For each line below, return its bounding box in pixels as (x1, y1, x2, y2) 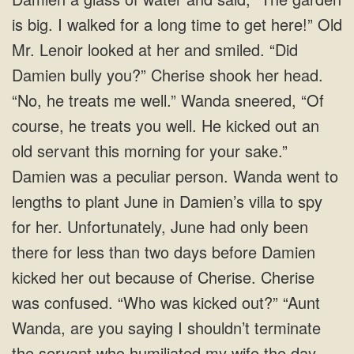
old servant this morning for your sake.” (12, 139, 288, 162)
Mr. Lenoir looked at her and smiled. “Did (12, 38, 298, 61)
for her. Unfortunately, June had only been (12, 215, 308, 238)
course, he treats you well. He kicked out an (12, 114, 319, 137)
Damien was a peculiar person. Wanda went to (12, 164, 338, 187)
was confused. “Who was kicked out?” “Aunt (12, 291, 320, 314)
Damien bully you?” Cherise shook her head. (12, 63, 323, 86)
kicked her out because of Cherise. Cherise (12, 265, 314, 288)
